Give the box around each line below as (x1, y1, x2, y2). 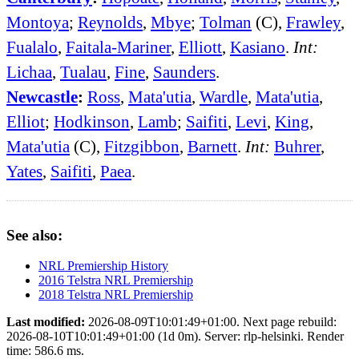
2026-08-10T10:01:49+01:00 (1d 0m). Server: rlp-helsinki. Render (6, 329, 344, 344)
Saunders (153, 62, 216, 81)
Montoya (6, 12, 69, 31)
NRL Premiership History (38, 259, 168, 273)
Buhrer (274, 136, 321, 155)
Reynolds (78, 12, 143, 31)
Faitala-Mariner (66, 37, 171, 56)
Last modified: (6, 315, 85, 329)
